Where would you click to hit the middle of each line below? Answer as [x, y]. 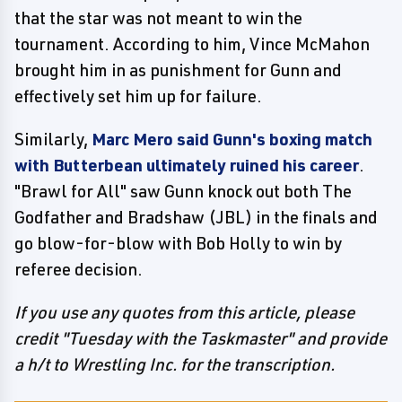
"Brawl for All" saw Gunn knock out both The [183, 191]
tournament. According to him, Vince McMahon [192, 44]
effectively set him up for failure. [138, 96]
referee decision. [79, 269]
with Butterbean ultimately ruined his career [187, 165]
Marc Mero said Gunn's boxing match [232, 139]
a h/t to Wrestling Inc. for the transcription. [175, 364]
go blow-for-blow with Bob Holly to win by [178, 243]
